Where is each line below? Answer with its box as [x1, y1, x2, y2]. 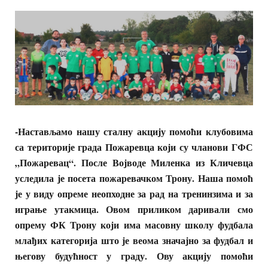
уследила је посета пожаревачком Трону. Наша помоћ [15, 170, 253, 185]
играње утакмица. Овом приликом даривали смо [15, 202, 253, 216]
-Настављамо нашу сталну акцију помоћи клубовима [15, 124, 253, 138]
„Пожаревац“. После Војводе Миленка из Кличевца [15, 155, 253, 169]
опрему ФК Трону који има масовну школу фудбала [15, 217, 253, 232]
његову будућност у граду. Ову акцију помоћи [15, 248, 253, 263]
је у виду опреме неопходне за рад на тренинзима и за [15, 186, 253, 200]
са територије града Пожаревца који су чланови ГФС [15, 139, 253, 154]
